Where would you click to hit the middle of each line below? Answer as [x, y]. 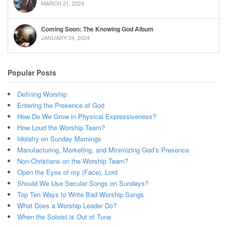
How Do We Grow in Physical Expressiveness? [87, 116]
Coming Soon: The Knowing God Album [97, 29]
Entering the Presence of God [61, 105]
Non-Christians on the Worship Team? [73, 161]
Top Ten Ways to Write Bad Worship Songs [81, 194]
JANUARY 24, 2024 [65, 38]
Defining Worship [42, 94]
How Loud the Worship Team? [61, 127]
